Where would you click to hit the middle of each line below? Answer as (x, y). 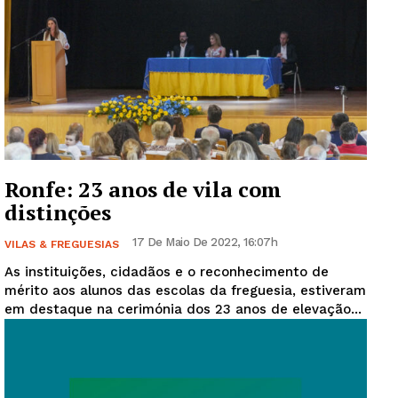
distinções (58, 213)
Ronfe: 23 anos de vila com (143, 190)
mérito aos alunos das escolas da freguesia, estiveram (185, 291)
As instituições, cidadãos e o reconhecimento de (167, 272)
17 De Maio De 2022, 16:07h (205, 243)
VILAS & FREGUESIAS (62, 245)
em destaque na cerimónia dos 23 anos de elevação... (183, 310)
